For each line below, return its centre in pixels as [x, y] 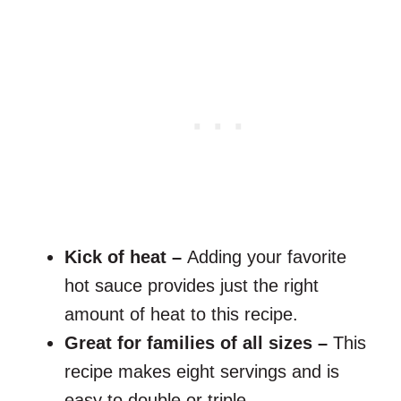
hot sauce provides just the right [192, 286]
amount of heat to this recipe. [181, 315]
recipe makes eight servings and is [202, 372]
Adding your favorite [267, 257]
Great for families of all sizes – [199, 343]
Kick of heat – [126, 257]
